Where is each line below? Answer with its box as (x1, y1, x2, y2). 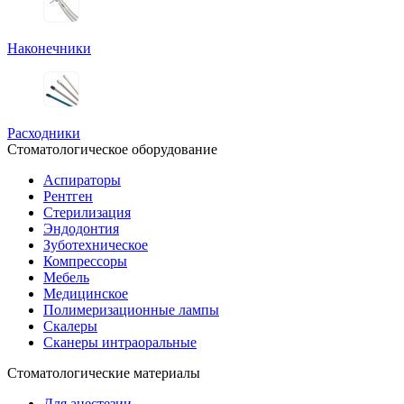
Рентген (43, 188, 93, 204)
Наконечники (7, 40, 91, 56)
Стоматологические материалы (7, 364, 200, 381)
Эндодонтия (43, 220, 119, 236)
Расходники (7, 124, 80, 141)
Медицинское (43, 285, 128, 301)
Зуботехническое (43, 236, 148, 252)
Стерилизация (43, 204, 131, 220)
